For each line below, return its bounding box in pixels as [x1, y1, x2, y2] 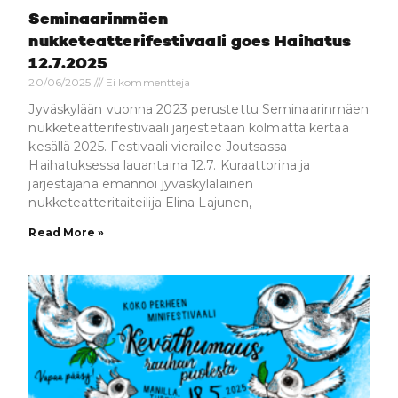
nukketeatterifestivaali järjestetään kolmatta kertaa [28, 119, 349, 136]
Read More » [28, 225, 105, 239]
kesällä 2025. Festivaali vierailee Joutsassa [28, 138, 287, 155]
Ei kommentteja [102, 75, 191, 89]
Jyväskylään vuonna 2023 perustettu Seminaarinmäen [28, 100, 370, 117]
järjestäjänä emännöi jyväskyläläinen [28, 175, 254, 192]
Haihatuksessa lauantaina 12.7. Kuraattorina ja [28, 156, 311, 173]
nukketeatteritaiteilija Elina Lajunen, [28, 194, 252, 211]
